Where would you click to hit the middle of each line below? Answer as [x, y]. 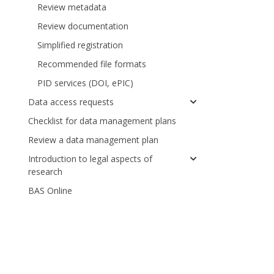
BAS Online [50, 191]
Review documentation [83, 26]
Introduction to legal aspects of [90, 159]
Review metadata [72, 7]
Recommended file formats [92, 64]
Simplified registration [80, 45]
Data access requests [71, 102]
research [45, 172]
